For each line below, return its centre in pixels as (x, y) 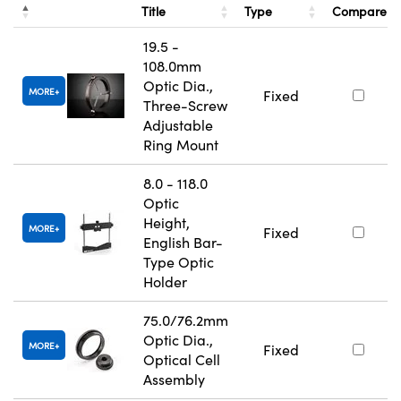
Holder (165, 282)
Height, (166, 223)
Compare (359, 12)
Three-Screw (185, 106)
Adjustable (178, 125)
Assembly (174, 380)
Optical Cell (182, 360)
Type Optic (179, 262)
